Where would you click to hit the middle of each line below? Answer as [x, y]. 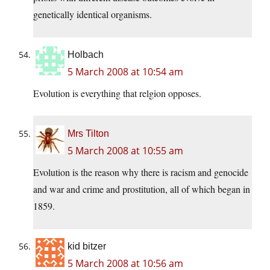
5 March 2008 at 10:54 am [125, 72]
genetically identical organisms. [93, 14]
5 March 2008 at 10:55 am [125, 151]
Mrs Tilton [88, 134]
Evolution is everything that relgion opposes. [117, 93]
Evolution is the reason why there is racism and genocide [141, 172]
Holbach [86, 55]
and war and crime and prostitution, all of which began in [142, 189]
